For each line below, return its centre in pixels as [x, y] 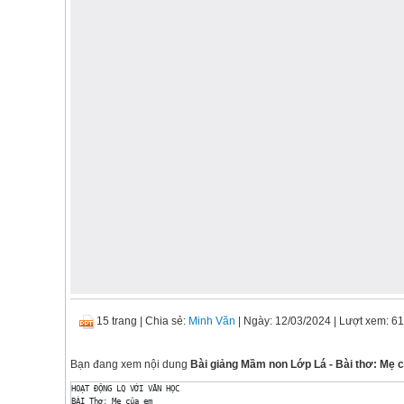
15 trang [117, 321]
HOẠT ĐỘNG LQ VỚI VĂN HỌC [128, 388]
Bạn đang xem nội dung [130, 364]
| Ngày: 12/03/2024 [283, 321]
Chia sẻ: [167, 321]
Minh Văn [212, 321]
